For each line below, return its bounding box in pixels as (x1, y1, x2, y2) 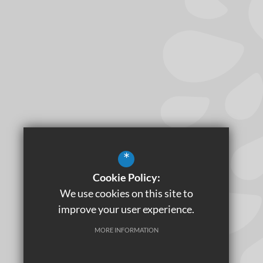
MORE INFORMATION (94, 226, 159, 234)
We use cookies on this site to (59, 187, 193, 200)
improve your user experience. (58, 203, 194, 215)
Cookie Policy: (92, 171, 160, 184)
